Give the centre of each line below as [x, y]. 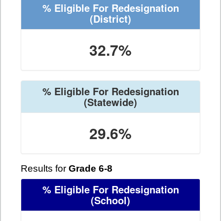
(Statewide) [110, 102]
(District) [110, 19]
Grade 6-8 [91, 169]
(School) [110, 200]
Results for [45, 169]
